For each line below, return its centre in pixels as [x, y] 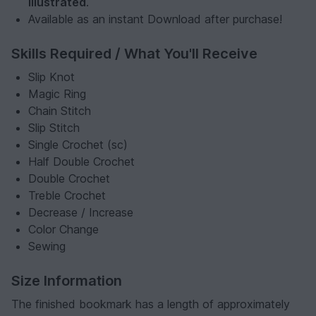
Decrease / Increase [81, 213]
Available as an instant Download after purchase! [155, 19]
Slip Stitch [54, 128]
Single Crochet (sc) [78, 145]
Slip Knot [51, 77]
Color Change [63, 230]
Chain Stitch [60, 111]
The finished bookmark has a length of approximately [151, 304]
